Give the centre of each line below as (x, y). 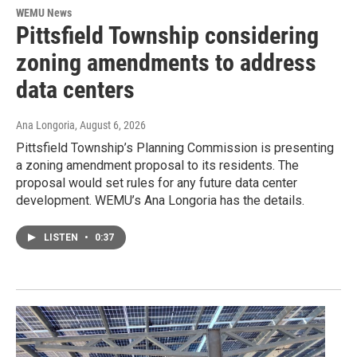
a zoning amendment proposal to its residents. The (157, 165)
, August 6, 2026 (110, 125)
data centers (75, 89)
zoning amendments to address (166, 62)
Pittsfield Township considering (167, 35)
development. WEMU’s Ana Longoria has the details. (160, 200)
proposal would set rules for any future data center (157, 182)
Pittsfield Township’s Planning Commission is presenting (175, 147)
